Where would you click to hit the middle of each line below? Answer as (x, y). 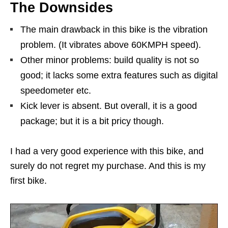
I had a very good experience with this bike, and (107, 151)
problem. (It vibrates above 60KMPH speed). (111, 45)
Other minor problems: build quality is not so (110, 60)
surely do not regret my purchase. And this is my (108, 166)
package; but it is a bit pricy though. (92, 121)
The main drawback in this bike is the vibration (114, 29)
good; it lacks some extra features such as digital (119, 75)
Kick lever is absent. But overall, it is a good (109, 106)
